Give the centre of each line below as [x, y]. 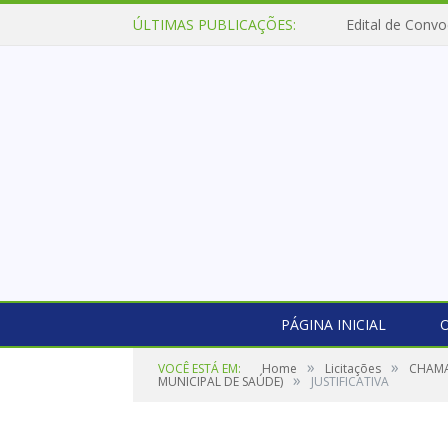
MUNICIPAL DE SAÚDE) [220, 381]
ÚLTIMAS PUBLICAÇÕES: [214, 24]
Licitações [353, 368]
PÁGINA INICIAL [333, 324]
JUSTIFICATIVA [350, 381]
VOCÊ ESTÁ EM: [199, 368]
